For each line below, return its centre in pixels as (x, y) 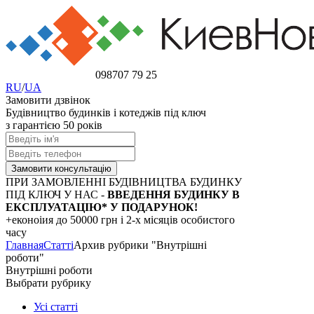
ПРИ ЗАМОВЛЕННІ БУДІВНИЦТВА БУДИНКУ (124, 182)
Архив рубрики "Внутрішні (140, 245)
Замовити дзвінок (48, 100)
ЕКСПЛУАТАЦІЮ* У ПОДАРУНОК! (102, 207)
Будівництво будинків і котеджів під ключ (106, 112)
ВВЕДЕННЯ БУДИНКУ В (173, 194)
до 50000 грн (87, 220)
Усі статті (56, 307)
